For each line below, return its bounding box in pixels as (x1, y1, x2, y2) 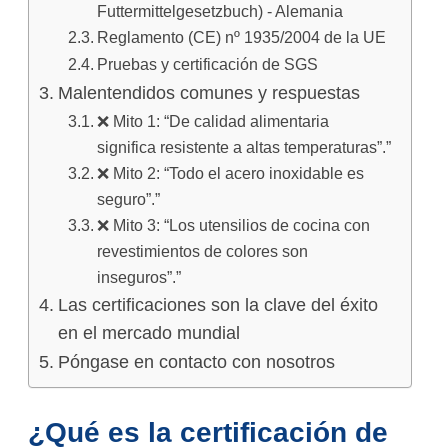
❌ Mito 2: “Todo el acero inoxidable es (96, 164, 364, 183)
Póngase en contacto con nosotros (57, 352, 335, 373)
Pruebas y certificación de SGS (96, 55, 318, 74)
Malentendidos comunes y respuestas (57, 83, 360, 104)
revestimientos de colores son (96, 242, 308, 261)
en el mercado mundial (57, 323, 240, 344)
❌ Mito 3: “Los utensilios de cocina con (96, 216, 370, 235)
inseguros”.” (96, 268, 181, 287)
